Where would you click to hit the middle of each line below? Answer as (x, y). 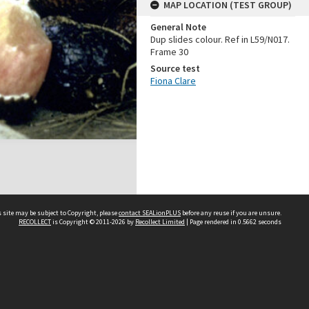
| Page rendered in (211, 222)
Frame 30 (169, 52)
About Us (146, 278)
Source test (175, 68)
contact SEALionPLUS (150, 213)
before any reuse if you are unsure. (231, 213)
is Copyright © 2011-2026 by (93, 222)
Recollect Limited (160, 222)
